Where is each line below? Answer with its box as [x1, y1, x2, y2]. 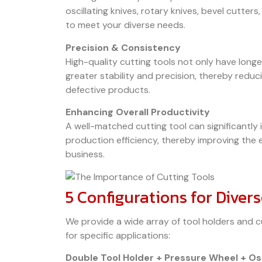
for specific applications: [65, 229, 170, 242]
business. [65, 148, 105, 161]
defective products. [65, 83, 150, 96]
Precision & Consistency [65, 41, 181, 54]
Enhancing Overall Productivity [65, 106, 210, 119]
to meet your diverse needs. [65, 19, 185, 32]
